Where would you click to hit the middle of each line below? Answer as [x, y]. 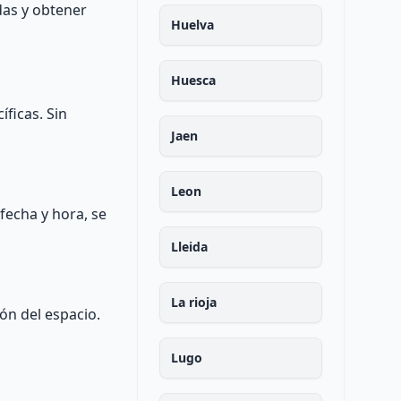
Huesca [193, 80]
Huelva [192, 25]
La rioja [193, 302]
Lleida [189, 247]
